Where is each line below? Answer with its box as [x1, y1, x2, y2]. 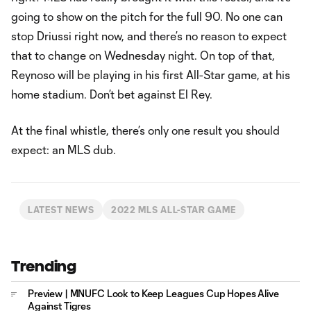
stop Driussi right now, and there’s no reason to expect [11, 29, 287, 42]
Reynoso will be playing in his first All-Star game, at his [11, 68, 290, 81]
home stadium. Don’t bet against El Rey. [11, 87, 212, 101]
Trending [11, 258, 76, 274]
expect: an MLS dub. [11, 143, 116, 156]
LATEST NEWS [28, 205, 94, 215]
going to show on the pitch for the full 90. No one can [11, 10, 283, 23]
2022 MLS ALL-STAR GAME [110, 205, 236, 215]
